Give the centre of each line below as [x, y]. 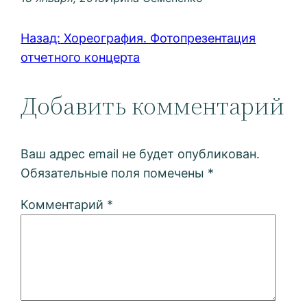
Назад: [41, 38]
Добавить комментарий [153, 106]
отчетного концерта [81, 58]
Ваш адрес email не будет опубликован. [140, 154]
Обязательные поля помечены [114, 173]
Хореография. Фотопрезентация [160, 38]
